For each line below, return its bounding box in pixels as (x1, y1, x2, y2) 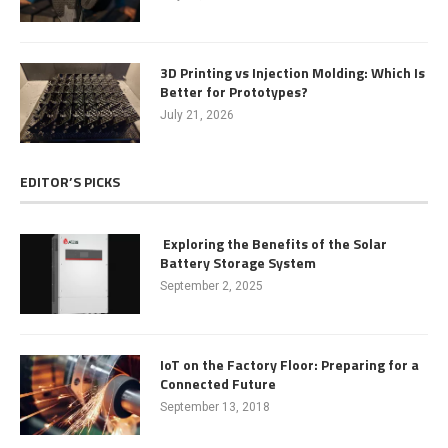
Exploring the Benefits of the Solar (160, 233, 387, 254)
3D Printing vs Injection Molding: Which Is (160, 62, 425, 83)
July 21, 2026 (160, 108, 234, 122)
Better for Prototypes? (160, 81, 308, 102)
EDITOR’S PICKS (20, 171, 120, 192)
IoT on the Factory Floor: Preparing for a (160, 354, 419, 375)
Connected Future (160, 373, 276, 394)
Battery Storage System (160, 252, 316, 273)
